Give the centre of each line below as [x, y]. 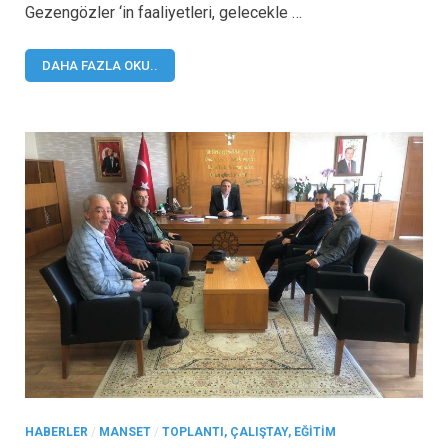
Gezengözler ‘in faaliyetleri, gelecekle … [163, 13]
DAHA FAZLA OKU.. [100, 66]
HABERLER [56, 431]
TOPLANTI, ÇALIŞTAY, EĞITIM [249, 431]
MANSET [125, 431]
